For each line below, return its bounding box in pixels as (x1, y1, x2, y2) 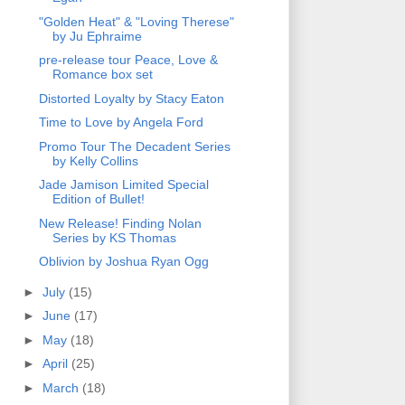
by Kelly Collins (52, 153, 138, 168)
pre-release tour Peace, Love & (38, 52, 218, 68)
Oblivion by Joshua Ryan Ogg (38, 254, 209, 269)
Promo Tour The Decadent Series (38, 138, 231, 154)
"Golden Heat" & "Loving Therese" (38, 14, 234, 29)
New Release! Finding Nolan (38, 215, 202, 231)
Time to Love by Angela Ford (38, 115, 203, 130)
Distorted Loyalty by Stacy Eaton (38, 90, 224, 106)
